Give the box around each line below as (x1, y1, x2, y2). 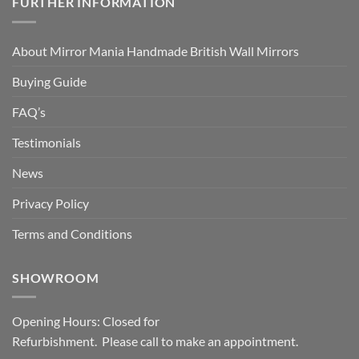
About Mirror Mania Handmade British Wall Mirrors (12, 42, 299, 58)
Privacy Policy (12, 195, 89, 211)
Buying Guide (12, 73, 87, 89)
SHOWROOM (12, 269, 99, 285)
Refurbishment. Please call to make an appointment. (12, 333, 298, 349)
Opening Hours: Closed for (12, 313, 159, 329)
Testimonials (12, 134, 81, 150)
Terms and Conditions (12, 225, 132, 241)
